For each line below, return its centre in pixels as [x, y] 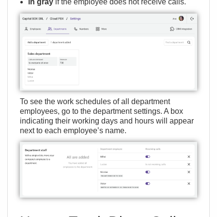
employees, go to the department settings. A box [101, 111]
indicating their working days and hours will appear [107, 121]
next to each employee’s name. [73, 131]
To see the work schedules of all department [95, 102]
